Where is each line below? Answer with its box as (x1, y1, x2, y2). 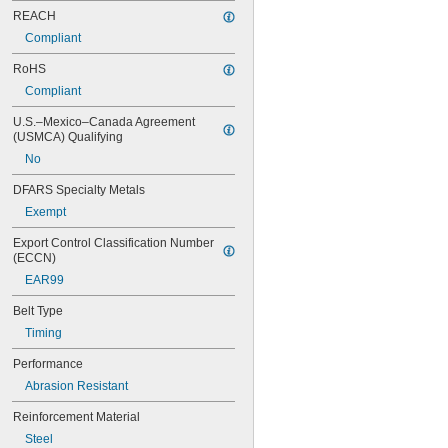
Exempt (25, 205, 66, 219)
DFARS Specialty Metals (13, 183, 145, 197)
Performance (13, 357, 83, 371)
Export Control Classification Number (13, 236, 214, 250)
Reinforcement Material (13, 410, 140, 424)
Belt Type (13, 304, 63, 318)
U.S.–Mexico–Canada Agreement (13, 115, 195, 129)
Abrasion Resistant (25, 379, 128, 393)
